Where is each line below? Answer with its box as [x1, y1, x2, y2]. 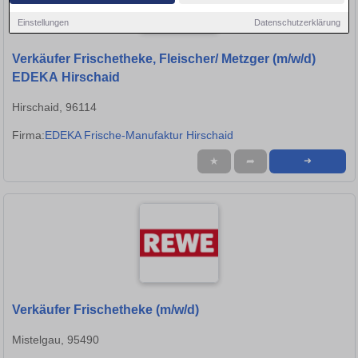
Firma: [12, 129, 45, 142]
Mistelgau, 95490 [12, 333, 99, 347]
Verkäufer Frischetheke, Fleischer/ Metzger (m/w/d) [12, 52, 316, 66]
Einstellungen [18, 17, 70, 27]
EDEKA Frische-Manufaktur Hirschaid [45, 129, 233, 142]
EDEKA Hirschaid [12, 70, 120, 85]
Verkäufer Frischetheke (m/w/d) [12, 303, 199, 317]
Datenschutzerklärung [253, 17, 340, 27]
